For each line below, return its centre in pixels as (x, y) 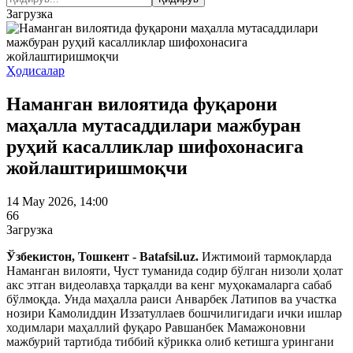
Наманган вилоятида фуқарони (142, 104)
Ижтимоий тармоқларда (267, 256)
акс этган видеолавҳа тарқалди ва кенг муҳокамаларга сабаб (169, 284)
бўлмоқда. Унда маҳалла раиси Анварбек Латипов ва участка (171, 299)
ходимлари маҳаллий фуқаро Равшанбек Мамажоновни (156, 327)
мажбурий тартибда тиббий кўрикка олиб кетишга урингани (170, 341)
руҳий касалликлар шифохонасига (155, 146)
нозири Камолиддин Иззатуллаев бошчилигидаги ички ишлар (174, 313)
